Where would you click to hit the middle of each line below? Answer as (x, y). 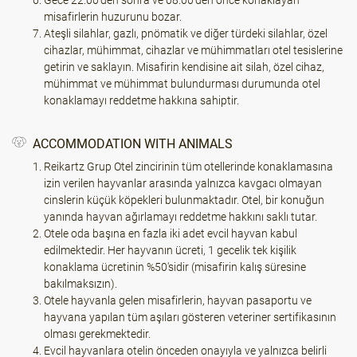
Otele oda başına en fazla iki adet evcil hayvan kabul (171, 233)
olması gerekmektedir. (97, 334)
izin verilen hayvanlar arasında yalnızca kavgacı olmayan (183, 183)
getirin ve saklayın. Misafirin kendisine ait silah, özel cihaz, (184, 67)
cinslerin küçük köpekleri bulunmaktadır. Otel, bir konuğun (184, 200)
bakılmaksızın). (80, 284)
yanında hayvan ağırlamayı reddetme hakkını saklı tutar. (180, 217)
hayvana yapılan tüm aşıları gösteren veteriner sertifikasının (190, 317)
